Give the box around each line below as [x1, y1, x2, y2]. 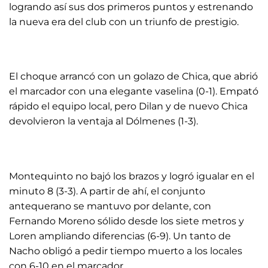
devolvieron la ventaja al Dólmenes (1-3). [9, 115, 198, 127]
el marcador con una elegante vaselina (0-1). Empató [9, 86, 258, 98]
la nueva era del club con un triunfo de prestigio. [9, 16, 239, 28]
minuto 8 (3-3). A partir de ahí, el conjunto [9, 185, 205, 197]
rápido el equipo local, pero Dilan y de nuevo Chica [9, 100, 248, 112]
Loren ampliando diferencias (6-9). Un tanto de [9, 230, 231, 242]
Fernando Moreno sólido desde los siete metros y [9, 215, 244, 227]
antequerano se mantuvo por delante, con [9, 200, 211, 212]
